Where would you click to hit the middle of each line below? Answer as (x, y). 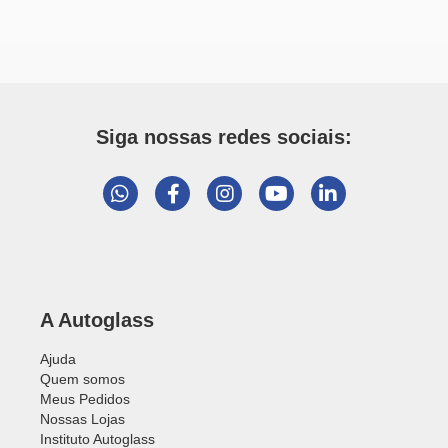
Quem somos (82, 379)
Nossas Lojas (82, 419)
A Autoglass (97, 320)
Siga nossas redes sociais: (224, 137)
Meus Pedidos (85, 399)
